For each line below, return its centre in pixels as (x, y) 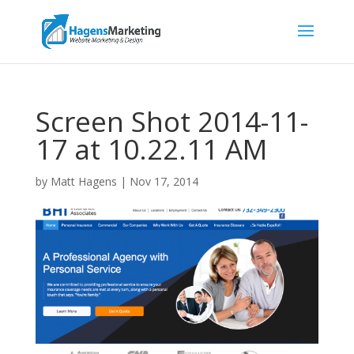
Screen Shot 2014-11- (171, 121)
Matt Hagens (83, 181)
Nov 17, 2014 (164, 181)
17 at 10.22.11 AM (151, 149)
